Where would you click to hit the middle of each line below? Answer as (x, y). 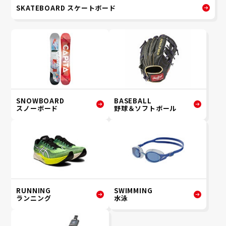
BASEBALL (133, 100)
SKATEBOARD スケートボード (66, 8)
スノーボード (37, 108)
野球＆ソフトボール (145, 108)
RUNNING (34, 191)
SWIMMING (133, 191)
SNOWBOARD (40, 100)
